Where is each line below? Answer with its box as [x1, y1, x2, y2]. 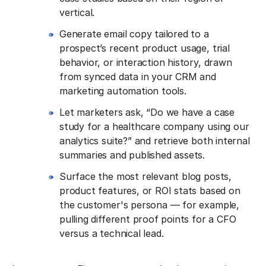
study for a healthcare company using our [59, 120, 249, 132]
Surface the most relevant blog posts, [59, 170, 232, 182]
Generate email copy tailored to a [59, 27, 209, 40]
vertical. [59, 6, 95, 18]
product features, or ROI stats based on [59, 184, 240, 197]
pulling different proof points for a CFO [59, 213, 236, 225]
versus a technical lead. [59, 227, 164, 239]
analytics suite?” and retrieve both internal [59, 134, 250, 147]
